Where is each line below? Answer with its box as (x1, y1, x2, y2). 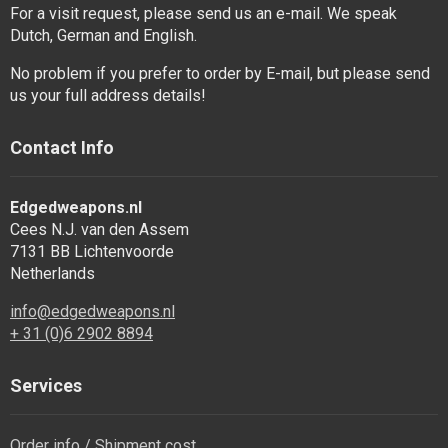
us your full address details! (10, 86, 206, 105)
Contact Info (10, 137, 114, 158)
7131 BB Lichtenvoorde (10, 242, 174, 261)
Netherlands (10, 264, 95, 283)
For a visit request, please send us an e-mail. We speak (10, 4, 397, 23)
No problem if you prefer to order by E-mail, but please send (10, 64, 430, 83)
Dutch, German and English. (10, 26, 197, 45)
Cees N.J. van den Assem (10, 220, 189, 239)
